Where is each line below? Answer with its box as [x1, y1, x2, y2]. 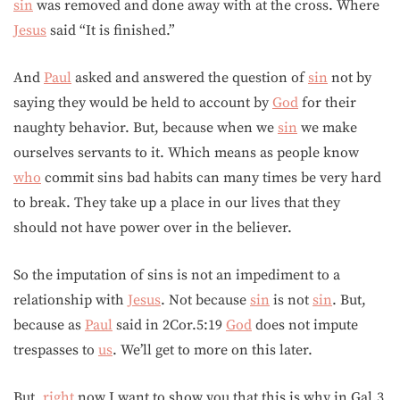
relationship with [13, 291, 128, 309]
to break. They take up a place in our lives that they [13, 194, 340, 212]
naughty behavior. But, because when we [13, 119, 278, 137]
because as [13, 316, 85, 334]
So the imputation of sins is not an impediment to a [13, 266, 340, 284]
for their [298, 94, 356, 112]
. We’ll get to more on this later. [112, 341, 312, 359]
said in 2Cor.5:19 [112, 316, 226, 334]
